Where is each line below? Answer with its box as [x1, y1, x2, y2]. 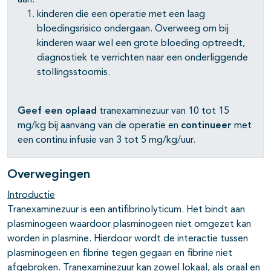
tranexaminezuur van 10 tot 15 [97, 106, 229, 117]
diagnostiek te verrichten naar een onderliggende [37, 53, 248, 64]
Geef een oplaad [18, 106, 97, 117]
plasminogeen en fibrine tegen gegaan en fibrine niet [7, 249, 232, 259]
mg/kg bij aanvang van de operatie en [18, 121, 181, 131]
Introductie [7, 191, 55, 201]
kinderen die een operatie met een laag [37, 10, 205, 20]
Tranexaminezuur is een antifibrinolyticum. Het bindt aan [7, 205, 245, 215]
